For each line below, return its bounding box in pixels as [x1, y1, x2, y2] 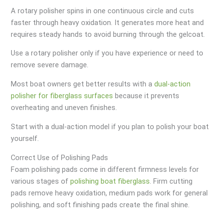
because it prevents [113, 91, 180, 101]
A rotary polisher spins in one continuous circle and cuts [11, 6, 194, 15]
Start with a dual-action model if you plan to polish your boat [11, 122, 209, 131]
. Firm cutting [150, 176, 193, 186]
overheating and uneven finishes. [11, 103, 117, 112]
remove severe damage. [11, 60, 89, 70]
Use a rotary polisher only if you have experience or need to [11, 49, 204, 58]
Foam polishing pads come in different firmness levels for [11, 165, 199, 174]
